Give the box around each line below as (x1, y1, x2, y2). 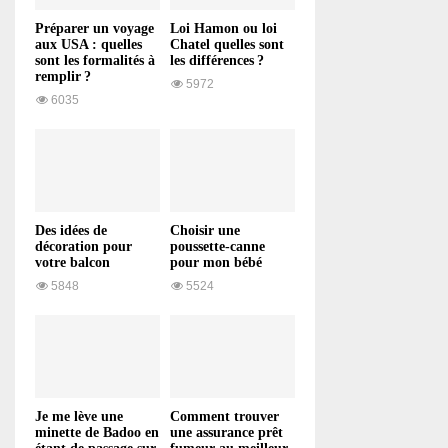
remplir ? (35, 68, 91, 84)
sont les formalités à (35, 52, 155, 68)
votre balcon (35, 254, 110, 270)
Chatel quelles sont (170, 36, 284, 52)
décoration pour (35, 238, 132, 254)
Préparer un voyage (35, 20, 154, 36)
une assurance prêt (170, 425, 283, 441)
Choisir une (170, 222, 240, 238)
